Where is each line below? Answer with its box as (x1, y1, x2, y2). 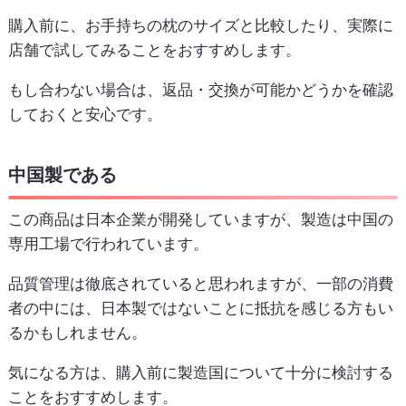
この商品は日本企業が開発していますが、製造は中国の (7, 209, 393, 228)
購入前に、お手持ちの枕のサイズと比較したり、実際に (7, 16, 393, 35)
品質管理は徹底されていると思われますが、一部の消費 (7, 274, 393, 293)
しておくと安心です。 (7, 105, 162, 124)
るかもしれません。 (7, 323, 147, 342)
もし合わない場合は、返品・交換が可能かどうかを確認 (7, 81, 393, 100)
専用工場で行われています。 (7, 234, 208, 253)
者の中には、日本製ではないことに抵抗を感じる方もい (7, 298, 393, 317)
